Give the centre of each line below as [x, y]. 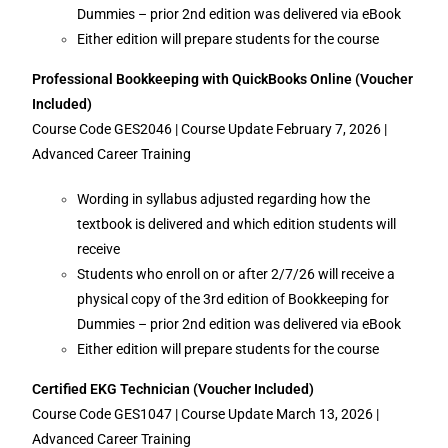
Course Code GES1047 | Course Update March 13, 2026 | [206, 414]
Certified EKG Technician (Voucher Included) [175, 389]
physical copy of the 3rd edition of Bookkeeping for [233, 299]
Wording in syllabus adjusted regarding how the [224, 199]
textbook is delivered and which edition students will [237, 224]
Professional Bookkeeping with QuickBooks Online [192, 79]
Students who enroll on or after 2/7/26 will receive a [236, 274]
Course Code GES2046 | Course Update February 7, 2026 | [210, 129]
